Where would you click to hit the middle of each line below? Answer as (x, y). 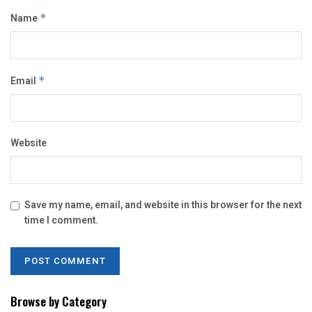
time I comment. (61, 221)
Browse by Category (58, 302)
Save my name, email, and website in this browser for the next (163, 205)
